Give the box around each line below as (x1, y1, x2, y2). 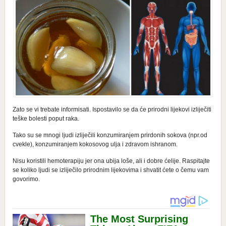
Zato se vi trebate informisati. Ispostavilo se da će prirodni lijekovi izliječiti (12, 106, 211, 114)
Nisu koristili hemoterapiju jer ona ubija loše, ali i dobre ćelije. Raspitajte (12, 157, 210, 165)
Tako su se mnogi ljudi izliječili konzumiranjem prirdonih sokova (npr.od (12, 132, 207, 139)
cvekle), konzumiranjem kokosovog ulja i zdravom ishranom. (12, 141, 178, 148)
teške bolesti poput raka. (12, 115, 79, 123)
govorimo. (12, 176, 40, 183)
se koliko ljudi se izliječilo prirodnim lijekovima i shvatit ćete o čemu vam (12, 166, 209, 174)
